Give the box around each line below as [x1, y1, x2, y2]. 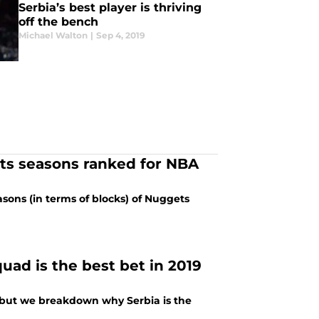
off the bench [18, 15, 98, 28]
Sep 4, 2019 [95, 30, 145, 41]
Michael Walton [18, 30, 88, 41]
